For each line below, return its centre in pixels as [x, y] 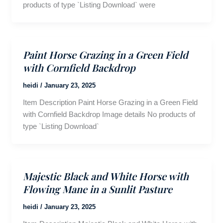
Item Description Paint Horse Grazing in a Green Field [110, 103]
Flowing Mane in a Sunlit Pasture [97, 189]
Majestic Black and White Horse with [106, 176]
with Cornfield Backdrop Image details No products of [109, 114]
